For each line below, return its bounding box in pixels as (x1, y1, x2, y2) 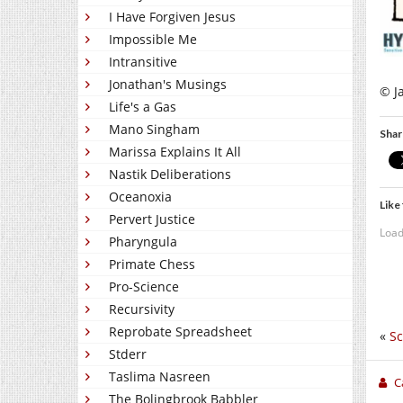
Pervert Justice (109, 210, 195, 228)
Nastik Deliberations (109, 166, 231, 184)
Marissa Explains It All (109, 143, 241, 161)
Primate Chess (109, 255, 195, 273)
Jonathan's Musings (109, 76, 227, 94)
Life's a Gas (109, 98, 176, 116)
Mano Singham (109, 121, 200, 139)
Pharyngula (109, 233, 177, 251)
